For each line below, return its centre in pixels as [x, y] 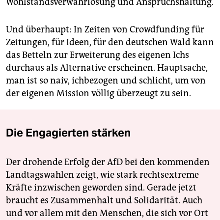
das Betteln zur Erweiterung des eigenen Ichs [97, 55]
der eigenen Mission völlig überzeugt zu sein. [98, 93]
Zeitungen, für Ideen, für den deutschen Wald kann [110, 42]
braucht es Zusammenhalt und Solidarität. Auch [104, 200]
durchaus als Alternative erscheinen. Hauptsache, [107, 68]
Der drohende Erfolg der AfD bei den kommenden [108, 162]
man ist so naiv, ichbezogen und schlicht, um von [106, 80]
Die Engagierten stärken [68, 132]
